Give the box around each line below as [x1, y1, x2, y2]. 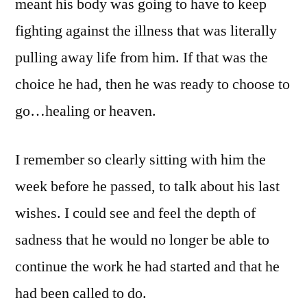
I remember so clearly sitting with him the [15, 149, 266, 169]
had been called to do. [15, 283, 147, 303]
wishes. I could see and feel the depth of [15, 203, 256, 223]
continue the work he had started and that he [15, 256, 280, 276]
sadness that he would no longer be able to [15, 230, 269, 249]
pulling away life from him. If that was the [15, 47, 268, 67]
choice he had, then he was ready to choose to [15, 74, 290, 94]
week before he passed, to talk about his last [15, 176, 280, 196]
